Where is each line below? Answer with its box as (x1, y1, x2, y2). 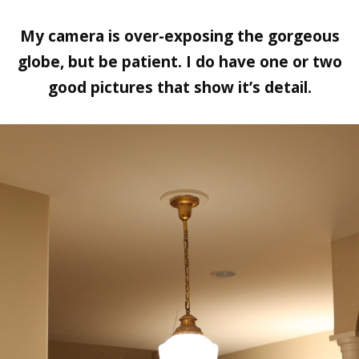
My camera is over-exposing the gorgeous (19, 25, 340, 46)
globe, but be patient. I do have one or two (17, 50, 342, 72)
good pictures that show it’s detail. (47, 76, 312, 98)
